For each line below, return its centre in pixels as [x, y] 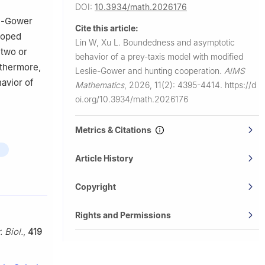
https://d [240, 85]
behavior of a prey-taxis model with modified [159, 56]
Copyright [96, 186]
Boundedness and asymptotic [179, 42]
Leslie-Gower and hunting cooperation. [150, 70]
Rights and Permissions [123, 215]
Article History [104, 158]
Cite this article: [107, 28]
